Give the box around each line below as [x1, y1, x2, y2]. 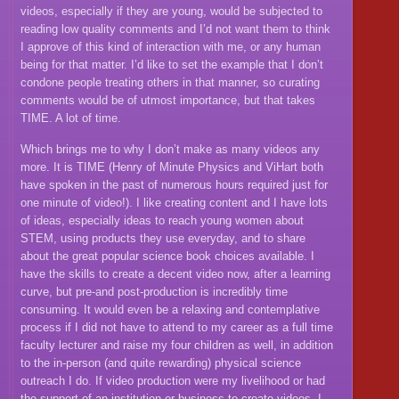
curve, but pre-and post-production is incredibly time [20, 285, 289, 299]
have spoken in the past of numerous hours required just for [20, 178, 329, 192]
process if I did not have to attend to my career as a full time [20, 321, 334, 335]
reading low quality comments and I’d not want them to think [20, 21, 331, 36]
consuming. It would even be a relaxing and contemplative [20, 303, 321, 317]
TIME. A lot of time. [20, 110, 122, 125]
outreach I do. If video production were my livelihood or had [20, 374, 326, 388]
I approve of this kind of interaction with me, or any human [20, 39, 322, 53]
